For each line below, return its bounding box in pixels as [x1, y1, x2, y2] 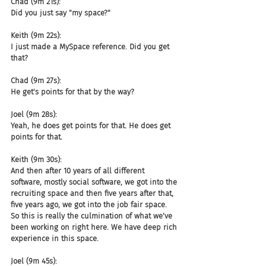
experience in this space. [11, 234, 99, 243]
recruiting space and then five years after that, [11, 189, 176, 198]
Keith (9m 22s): [11, 31, 61, 40]
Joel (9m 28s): [11, 110, 57, 119]
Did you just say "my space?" [11, 8, 110, 17]
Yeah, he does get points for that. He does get [11, 121, 173, 130]
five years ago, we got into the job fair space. [11, 200, 169, 209]
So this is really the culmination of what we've [11, 211, 175, 220]
